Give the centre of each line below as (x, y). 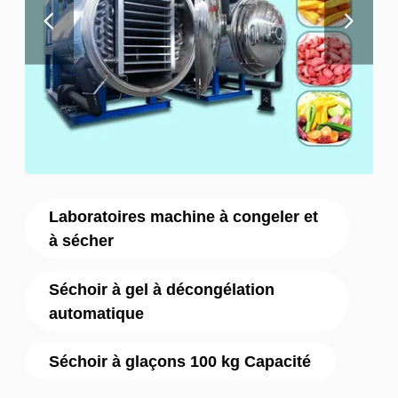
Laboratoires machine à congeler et (184, 217)
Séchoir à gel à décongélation (162, 289)
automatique (97, 313)
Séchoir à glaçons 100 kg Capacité (180, 362)
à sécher (82, 241)
